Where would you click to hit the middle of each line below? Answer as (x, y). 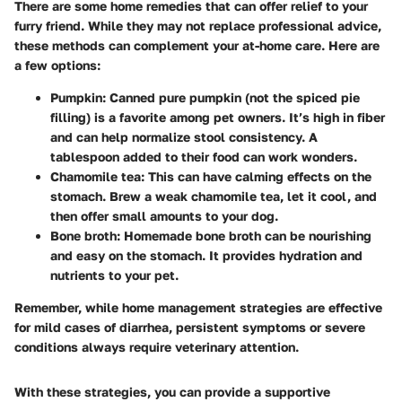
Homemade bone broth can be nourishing (246, 235)
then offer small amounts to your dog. (164, 215)
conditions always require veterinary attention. (157, 346)
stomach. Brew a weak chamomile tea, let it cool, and (214, 196)
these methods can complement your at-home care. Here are (197, 45)
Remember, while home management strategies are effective (198, 307)
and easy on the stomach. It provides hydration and (206, 255)
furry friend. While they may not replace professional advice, (198, 25)
